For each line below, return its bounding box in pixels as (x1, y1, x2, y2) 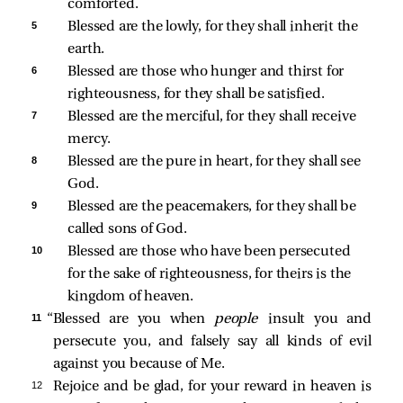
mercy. (67, 131, 112, 147)
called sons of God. (67, 221, 187, 237)
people (213, 311, 269, 327)
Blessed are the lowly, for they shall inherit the (67, 19, 362, 34)
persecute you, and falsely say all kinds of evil (53, 334, 372, 349)
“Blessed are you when (46, 311, 214, 327)
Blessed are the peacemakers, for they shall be (67, 199, 360, 214)
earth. (67, 41, 105, 57)
